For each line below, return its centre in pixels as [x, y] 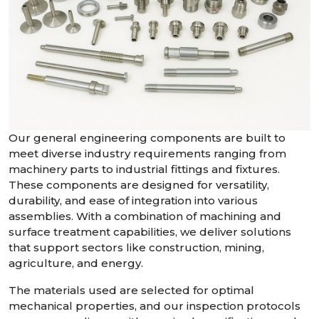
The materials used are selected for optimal [131, 290]
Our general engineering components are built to [147, 137]
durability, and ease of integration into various [133, 200]
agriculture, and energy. [76, 263]
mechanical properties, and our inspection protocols [155, 305]
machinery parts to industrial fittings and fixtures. [144, 169]
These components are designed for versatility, [139, 184]
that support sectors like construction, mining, [136, 247]
